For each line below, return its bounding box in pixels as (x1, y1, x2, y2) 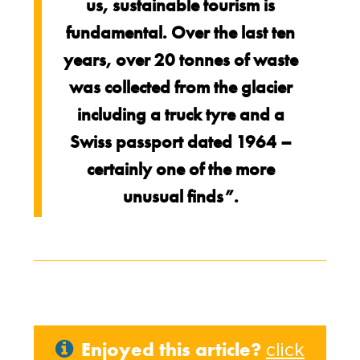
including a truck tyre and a (76, 104, 284, 125)
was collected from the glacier (68, 76, 292, 98)
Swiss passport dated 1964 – (69, 131, 292, 153)
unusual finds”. (122, 186, 239, 207)
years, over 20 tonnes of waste (63, 49, 298, 71)
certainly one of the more (86, 158, 275, 180)
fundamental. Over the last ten (66, 22, 296, 43)
